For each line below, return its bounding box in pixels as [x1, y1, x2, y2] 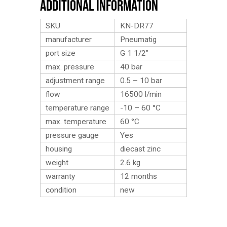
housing [46, 144, 72, 154]
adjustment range [46, 76, 105, 85]
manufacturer [46, 35, 92, 44]
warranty [46, 172, 75, 181]
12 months [120, 172, 157, 181]
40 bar [120, 62, 142, 71]
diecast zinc [120, 144, 161, 154]
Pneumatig [120, 35, 157, 44]
